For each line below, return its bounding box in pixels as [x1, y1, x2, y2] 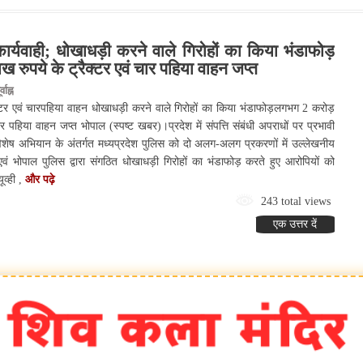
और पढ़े [25, 173, 55, 186]
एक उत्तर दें [273, 218, 318, 231]
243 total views [254, 195, 331, 208]
